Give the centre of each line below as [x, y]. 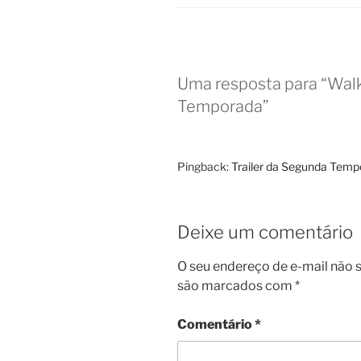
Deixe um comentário [265, 232]
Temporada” [223, 106]
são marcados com [236, 286]
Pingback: [204, 166]
